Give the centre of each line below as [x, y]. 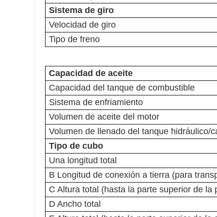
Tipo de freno [74, 39]
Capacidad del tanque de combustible [122, 88]
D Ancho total [75, 204]
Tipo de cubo [76, 146]
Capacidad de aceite [91, 73]
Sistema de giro [81, 10]
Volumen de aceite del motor [104, 117]
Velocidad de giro [82, 25]
